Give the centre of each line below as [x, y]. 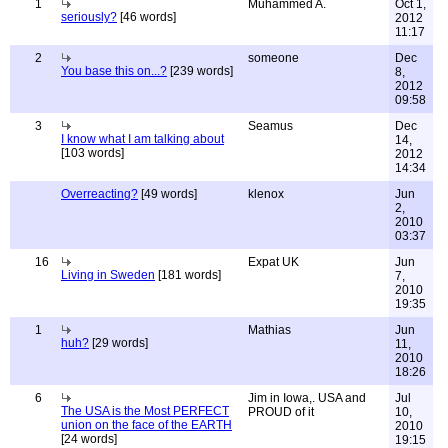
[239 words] [200, 71]
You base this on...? [114, 71]
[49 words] [167, 194]
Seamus [270, 126]
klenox [266, 194]
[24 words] [89, 439]
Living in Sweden [108, 275]
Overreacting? [99, 194]
